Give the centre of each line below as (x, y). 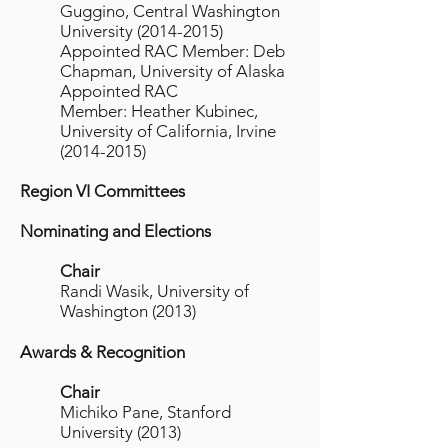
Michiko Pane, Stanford (145, 412)
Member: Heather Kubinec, (159, 111)
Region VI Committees (102, 191)
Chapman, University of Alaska (172, 71)
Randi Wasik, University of (154, 291)
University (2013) (120, 432)
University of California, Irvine (168, 131)
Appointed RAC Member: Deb (172, 51)
